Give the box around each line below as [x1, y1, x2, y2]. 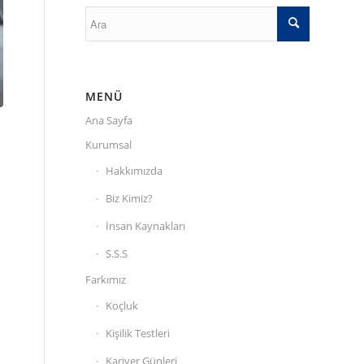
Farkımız [85, 271, 127, 287]
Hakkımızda [106, 162, 163, 178]
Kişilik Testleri [106, 325, 171, 340]
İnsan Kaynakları [106, 218, 186, 233]
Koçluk [106, 297, 139, 313]
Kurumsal [85, 136, 132, 152]
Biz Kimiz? [106, 190, 154, 206]
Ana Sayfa [85, 112, 133, 128]
